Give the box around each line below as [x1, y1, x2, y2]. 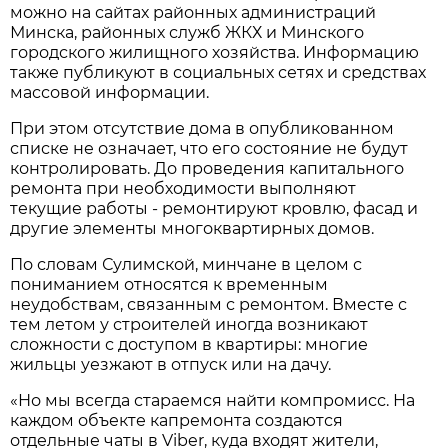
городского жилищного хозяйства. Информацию [10, 42, 420, 62]
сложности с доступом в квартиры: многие [10, 334, 369, 354]
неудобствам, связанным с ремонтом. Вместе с [10, 294, 408, 314]
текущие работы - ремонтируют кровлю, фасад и [10, 198, 419, 218]
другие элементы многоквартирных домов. [10, 218, 375, 238]
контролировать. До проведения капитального [10, 158, 405, 178]
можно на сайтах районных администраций [10, 2, 377, 22]
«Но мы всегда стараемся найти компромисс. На [10, 390, 416, 410]
